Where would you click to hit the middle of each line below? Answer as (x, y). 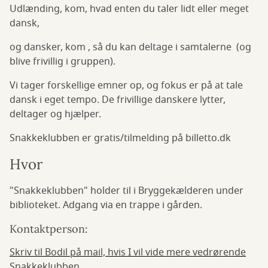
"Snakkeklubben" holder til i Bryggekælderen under (127, 191)
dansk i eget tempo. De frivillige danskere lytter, (118, 100)
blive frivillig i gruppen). (63, 62)
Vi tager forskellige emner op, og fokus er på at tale (126, 86)
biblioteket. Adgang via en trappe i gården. (106, 205)
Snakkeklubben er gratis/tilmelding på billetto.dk (121, 138)
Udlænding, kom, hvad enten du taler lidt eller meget (129, 9)
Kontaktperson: (50, 229)
